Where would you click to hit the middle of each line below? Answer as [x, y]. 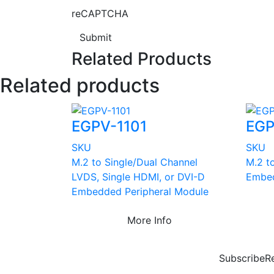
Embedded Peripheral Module [140, 191]
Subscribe [242, 258]
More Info [150, 220]
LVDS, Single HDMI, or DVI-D [138, 176]
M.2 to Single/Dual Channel [135, 162]
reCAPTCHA [100, 14]
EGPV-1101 [109, 126]
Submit [96, 38]
